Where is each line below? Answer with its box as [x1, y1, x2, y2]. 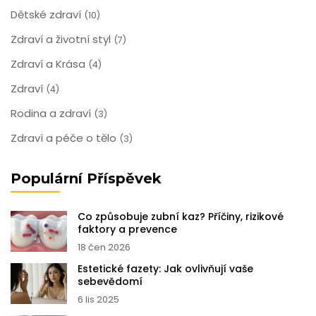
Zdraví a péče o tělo [11, 130, 119, 146]
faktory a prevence [78, 222, 177, 237]
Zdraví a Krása [11, 56, 88, 72]
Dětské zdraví [11, 7, 84, 23]
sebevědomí [78, 274, 142, 289]
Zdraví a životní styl [11, 32, 114, 47]
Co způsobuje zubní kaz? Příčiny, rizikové [78, 209, 284, 224]
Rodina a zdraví [11, 106, 94, 121]
